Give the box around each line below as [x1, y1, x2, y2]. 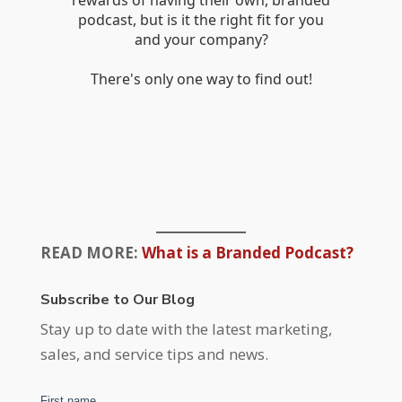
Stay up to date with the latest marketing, [39, 319, 332, 339]
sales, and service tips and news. [39, 344, 268, 364]
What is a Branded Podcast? [141, 242, 354, 263]
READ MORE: [39, 242, 142, 263]
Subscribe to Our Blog [39, 290, 195, 310]
